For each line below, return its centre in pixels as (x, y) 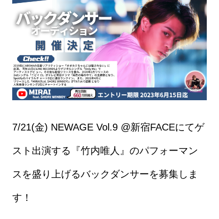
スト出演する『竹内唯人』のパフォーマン (105, 150)
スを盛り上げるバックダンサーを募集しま (105, 174)
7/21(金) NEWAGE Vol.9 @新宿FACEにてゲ (108, 127)
